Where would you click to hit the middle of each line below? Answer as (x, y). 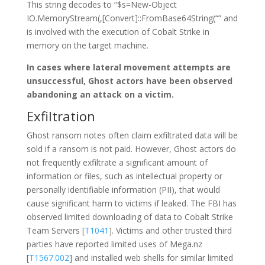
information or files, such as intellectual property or (124, 176)
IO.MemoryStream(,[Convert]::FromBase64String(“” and (132, 18)
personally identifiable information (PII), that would (123, 190)
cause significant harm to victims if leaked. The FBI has (131, 203)
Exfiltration (61, 116)
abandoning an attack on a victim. (100, 94)
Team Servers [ (55, 230)
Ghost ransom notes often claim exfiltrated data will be (132, 135)
